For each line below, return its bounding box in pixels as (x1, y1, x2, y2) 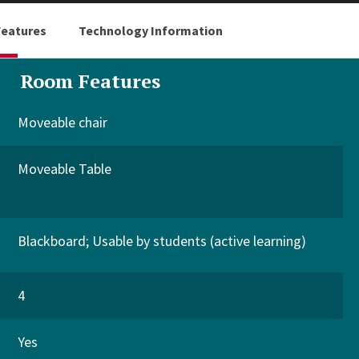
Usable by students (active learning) (91, 232, 306, 250)
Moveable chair (17, 113, 107, 131)
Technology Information (79, 22, 223, 38)
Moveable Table (17, 159, 111, 178)
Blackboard (17, 232, 86, 250)
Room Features (19, 68, 160, 94)
